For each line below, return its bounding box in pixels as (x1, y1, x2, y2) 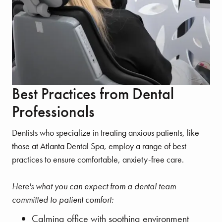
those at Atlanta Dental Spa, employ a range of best (12, 140, 186, 152)
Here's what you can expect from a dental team (12, 180, 176, 192)
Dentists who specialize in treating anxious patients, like (12, 126, 199, 138)
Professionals (12, 101, 95, 122)
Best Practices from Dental (12, 83, 174, 104)
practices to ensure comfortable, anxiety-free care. (12, 153, 186, 165)
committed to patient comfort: (12, 193, 113, 205)
